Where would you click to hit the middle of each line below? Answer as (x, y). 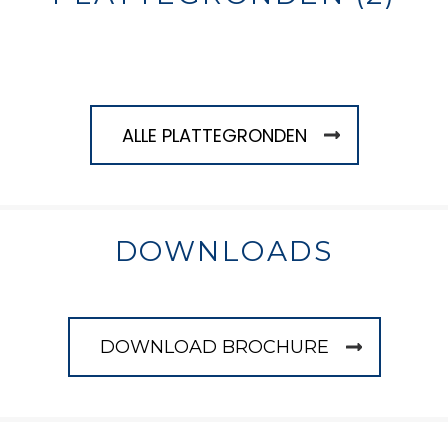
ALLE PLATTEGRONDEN (214, 135)
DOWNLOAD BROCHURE (214, 346)
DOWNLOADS (224, 251)
